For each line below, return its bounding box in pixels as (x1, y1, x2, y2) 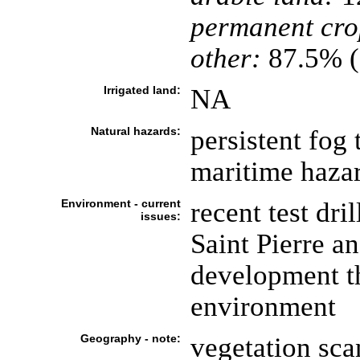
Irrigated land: (103, 84, 181, 96)
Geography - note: (80, 332, 181, 345)
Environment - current (60, 197, 181, 210)
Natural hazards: (90, 125, 181, 137)
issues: (140, 210, 181, 223)
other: (190, 43, 261, 73)
